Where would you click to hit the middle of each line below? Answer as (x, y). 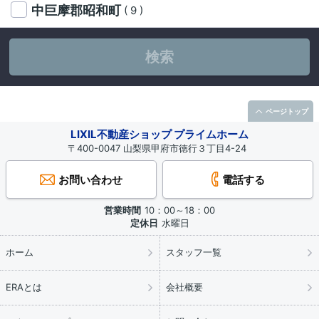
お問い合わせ (90, 180)
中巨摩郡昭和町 (78, 11)
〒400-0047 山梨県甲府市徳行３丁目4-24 (159, 148)
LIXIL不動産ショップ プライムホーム (159, 135)
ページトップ (287, 111)
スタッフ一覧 (194, 252)
